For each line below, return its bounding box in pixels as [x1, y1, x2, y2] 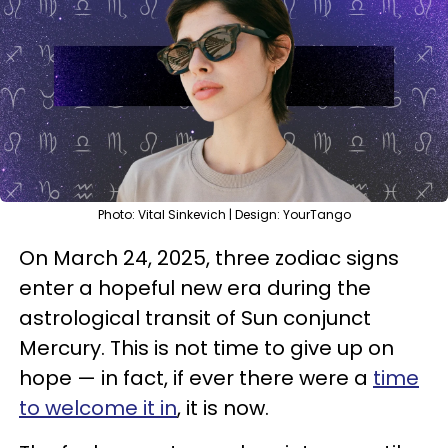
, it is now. [177, 394, 274, 422]
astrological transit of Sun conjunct [19, 304, 371, 332]
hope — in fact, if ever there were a [19, 364, 373, 392]
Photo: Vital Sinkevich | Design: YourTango [97, 206, 351, 223]
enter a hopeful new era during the [19, 274, 371, 302]
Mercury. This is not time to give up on [19, 334, 394, 362]
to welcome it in [19, 394, 177, 422]
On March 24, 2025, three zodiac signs [19, 244, 399, 272]
